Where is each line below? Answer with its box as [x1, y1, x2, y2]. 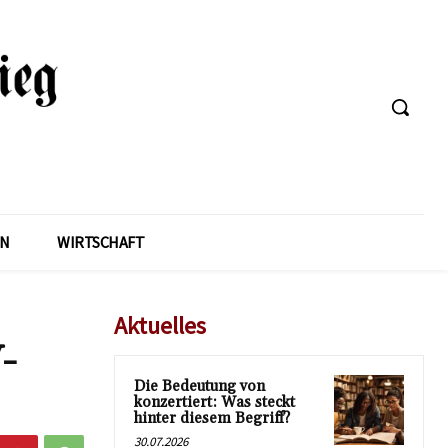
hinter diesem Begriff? [134, 408, 290, 428]
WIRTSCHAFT [57, 231, 144, 252]
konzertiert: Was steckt [134, 392, 295, 412]
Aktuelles [114, 309, 206, 341]
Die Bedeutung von [134, 376, 265, 396]
